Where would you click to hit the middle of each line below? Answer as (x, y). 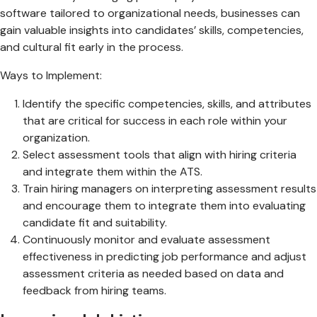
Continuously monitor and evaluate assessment (146, 239)
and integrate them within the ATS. (113, 171)
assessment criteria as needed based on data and (153, 273)
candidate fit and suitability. (95, 222)
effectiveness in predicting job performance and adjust (165, 256)
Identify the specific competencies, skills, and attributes (167, 103)
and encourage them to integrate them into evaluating (164, 205)
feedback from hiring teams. (94, 290)
